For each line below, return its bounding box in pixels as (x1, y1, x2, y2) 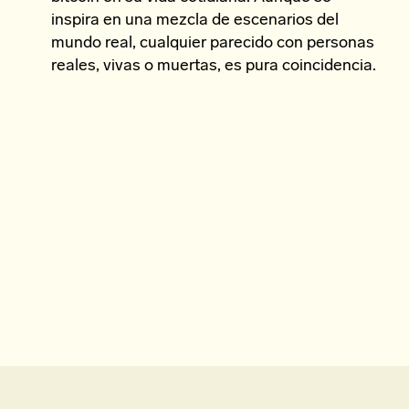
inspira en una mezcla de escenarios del (51, 12, 339, 29)
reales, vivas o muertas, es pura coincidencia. (51, 58, 376, 75)
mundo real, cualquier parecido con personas (51, 35, 374, 52)
